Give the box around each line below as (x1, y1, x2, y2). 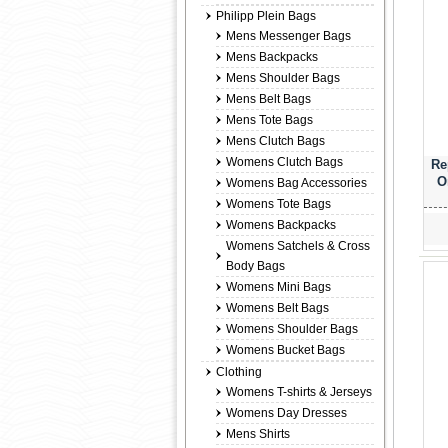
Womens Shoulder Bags (226, 322, 358, 336)
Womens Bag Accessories (226, 176, 367, 190)
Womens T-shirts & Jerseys (226, 385, 372, 399)
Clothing (216, 365, 262, 379)
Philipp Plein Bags (216, 9, 316, 23)
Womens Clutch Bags (226, 155, 343, 169)
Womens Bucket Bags (226, 343, 345, 357)
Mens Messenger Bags (226, 29, 351, 43)
